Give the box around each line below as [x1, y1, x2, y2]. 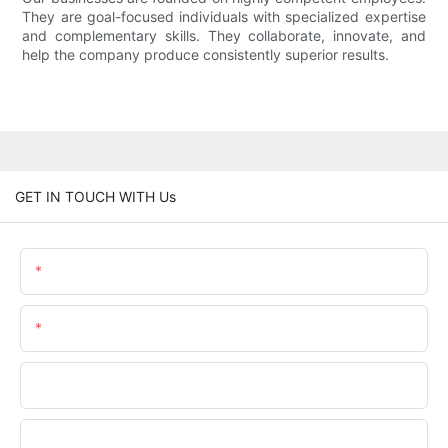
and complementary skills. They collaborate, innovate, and [22, 27, 426, 45]
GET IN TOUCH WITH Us [15, 187, 176, 205]
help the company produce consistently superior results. [22, 46, 390, 64]
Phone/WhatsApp [35, 375, 149, 393]
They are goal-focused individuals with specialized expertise [22, 8, 426, 26]
